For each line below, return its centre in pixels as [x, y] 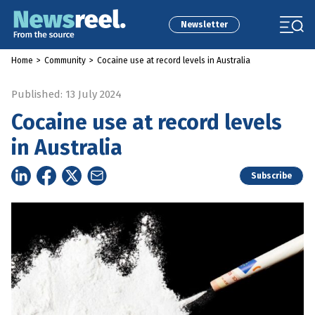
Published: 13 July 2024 [66, 94]
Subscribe [271, 176]
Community [65, 60]
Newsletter [204, 25]
